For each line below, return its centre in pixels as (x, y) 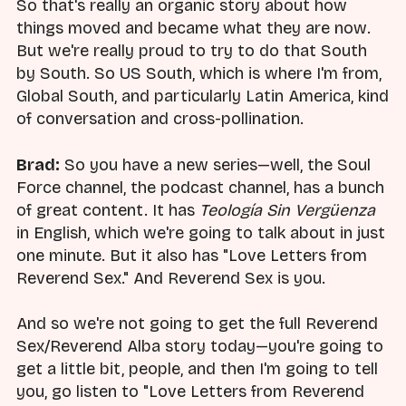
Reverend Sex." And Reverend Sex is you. (171, 278)
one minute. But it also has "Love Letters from (192, 255)
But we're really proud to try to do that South (192, 51)
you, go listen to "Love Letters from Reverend (190, 391)
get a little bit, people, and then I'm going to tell (197, 368)
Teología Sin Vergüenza (287, 210)
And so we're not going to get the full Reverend (197, 323)
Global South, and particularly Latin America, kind (203, 97)
